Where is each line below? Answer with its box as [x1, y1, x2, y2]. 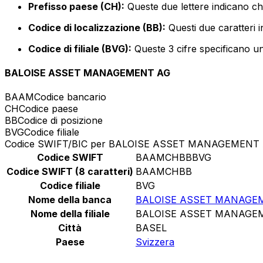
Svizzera [136, 236, 174, 248]
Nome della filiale [30, 208, 110, 220]
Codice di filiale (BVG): [28, 42, 131, 55]
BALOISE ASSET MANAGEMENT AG [5, 67, 170, 79]
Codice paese [19, 103, 78, 115]
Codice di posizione [18, 114, 103, 127]
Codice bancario [34, 91, 106, 103]
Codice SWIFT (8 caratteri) [6, 166, 133, 178]
